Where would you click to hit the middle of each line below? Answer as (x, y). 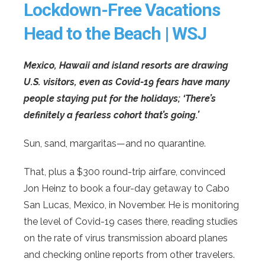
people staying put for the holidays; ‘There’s (120, 98)
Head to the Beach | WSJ (115, 33)
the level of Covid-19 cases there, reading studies (131, 221)
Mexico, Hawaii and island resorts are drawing (126, 65)
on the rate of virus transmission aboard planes (126, 238)
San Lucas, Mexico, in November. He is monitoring (131, 205)
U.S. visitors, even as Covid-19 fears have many (127, 82)
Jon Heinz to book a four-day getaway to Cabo (127, 188)
